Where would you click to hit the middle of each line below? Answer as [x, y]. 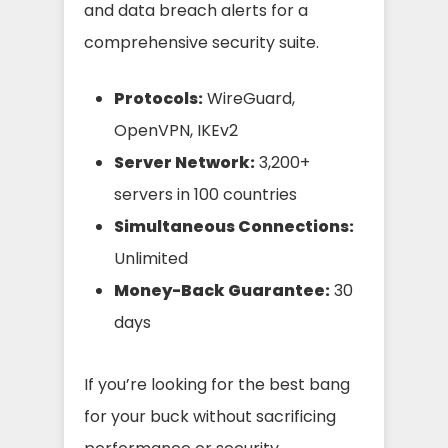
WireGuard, [249, 98]
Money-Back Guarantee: [222, 290]
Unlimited [151, 258]
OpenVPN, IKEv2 [176, 130]
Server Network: [184, 162]
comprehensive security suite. [201, 42]
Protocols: [158, 98]
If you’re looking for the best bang [217, 384]
